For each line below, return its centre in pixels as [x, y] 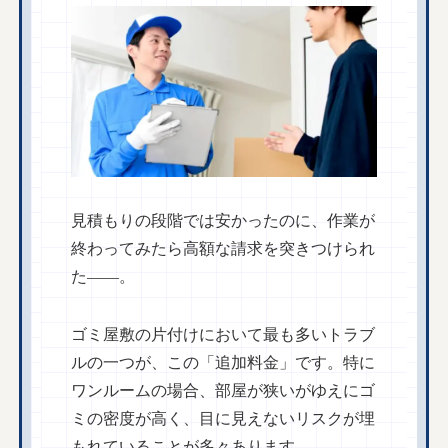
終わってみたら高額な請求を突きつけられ [223, 249]
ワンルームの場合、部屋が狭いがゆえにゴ [223, 391]
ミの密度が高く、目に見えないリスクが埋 [223, 419]
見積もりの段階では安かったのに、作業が [223, 221]
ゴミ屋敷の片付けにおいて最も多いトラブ [223, 335]
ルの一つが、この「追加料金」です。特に [223, 363]
